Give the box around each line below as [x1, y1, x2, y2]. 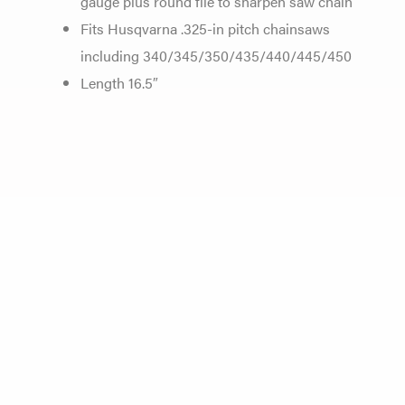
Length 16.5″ [80, 71, 159, 93]
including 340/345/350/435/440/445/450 [80, 43, 353, 66]
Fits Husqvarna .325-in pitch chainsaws [80, 16, 331, 39]
